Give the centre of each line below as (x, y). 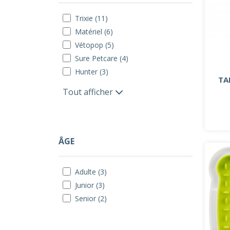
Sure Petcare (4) (102, 58)
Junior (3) (90, 185)
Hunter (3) (92, 72)
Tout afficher (89, 92)
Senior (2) (91, 198)
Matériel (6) (94, 32)
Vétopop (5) (94, 45)
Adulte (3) (91, 172)
